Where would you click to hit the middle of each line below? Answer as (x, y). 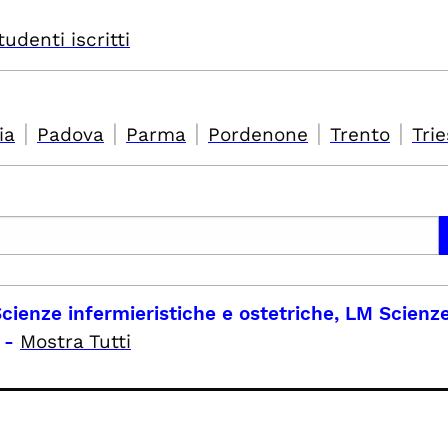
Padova (70, 134)
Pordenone (258, 134)
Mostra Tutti (75, 341)
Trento (360, 134)
